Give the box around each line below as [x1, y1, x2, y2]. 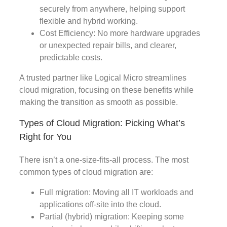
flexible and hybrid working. [40, 16, 138, 25]
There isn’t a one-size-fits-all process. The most [19, 155, 188, 164]
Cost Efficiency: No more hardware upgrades [40, 28, 200, 37]
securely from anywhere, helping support [40, 4, 185, 13]
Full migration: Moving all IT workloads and [40, 187, 194, 197]
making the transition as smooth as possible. [19, 97, 178, 106]
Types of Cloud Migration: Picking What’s [19, 118, 185, 128]
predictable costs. [40, 53, 102, 62]
